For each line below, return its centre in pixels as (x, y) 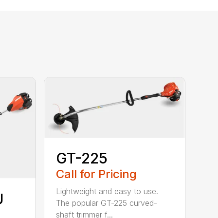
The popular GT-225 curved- (107, 203)
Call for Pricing (97, 174)
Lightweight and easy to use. (107, 191)
